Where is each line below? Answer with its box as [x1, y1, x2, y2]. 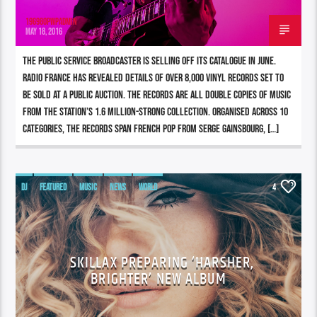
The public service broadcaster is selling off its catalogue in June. [23, 54, 277, 68]
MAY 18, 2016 [25, 25, 63, 38]
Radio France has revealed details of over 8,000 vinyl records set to [23, 71, 284, 85]
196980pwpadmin [25, 16, 78, 28]
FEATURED [40, 181, 67, 193]
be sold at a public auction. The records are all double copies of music [23, 88, 292, 102]
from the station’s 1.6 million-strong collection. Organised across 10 [23, 105, 289, 119]
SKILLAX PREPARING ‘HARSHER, [69, 250, 255, 275]
